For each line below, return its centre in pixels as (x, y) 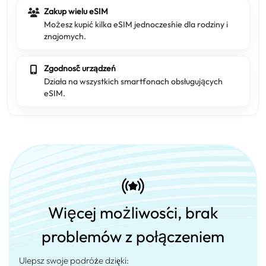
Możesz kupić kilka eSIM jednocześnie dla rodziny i (136, 24)
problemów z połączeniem (133, 236)
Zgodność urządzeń (80, 68)
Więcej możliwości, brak (133, 213)
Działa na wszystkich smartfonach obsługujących (133, 81)
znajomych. (65, 36)
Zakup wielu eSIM (76, 11)
